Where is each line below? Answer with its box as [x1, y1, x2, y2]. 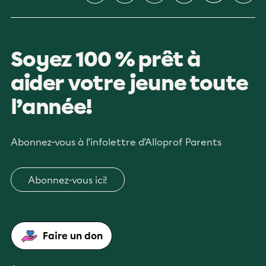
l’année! [11, 94, 92, 119]
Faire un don [43, 230, 103, 242]
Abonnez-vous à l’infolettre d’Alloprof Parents [11, 137, 221, 148]
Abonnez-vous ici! [28, 175, 107, 186]
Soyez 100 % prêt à [11, 47, 201, 72]
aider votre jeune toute [11, 71, 248, 96]
